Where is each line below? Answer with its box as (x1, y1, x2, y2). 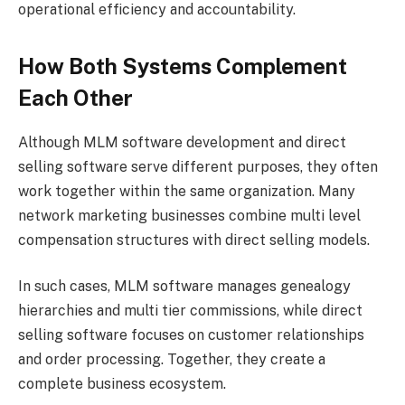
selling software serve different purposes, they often (18, 157, 378, 175)
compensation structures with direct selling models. (18, 231, 370, 249)
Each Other (18, 84, 133, 110)
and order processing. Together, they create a (18, 351, 325, 369)
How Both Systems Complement (18, 52, 347, 79)
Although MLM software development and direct (18, 133, 346, 151)
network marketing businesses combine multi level (18, 206, 361, 224)
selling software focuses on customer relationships (18, 326, 364, 344)
